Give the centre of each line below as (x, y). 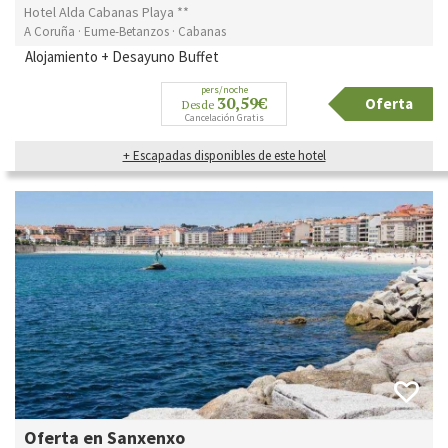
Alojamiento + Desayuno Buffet (123, 56)
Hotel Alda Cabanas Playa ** (106, 11)
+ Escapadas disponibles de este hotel (224, 155)
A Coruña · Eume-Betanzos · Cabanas (125, 31)
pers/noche (224, 89)
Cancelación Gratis (224, 117)
